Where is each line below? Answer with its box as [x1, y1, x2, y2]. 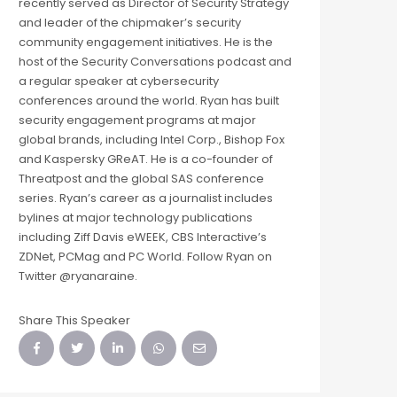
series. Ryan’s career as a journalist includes [19, 190, 273, 207]
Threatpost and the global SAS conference [19, 170, 264, 188]
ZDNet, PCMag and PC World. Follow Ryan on [19, 248, 272, 266]
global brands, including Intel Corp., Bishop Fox [19, 131, 284, 149]
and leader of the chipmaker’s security [19, 14, 241, 32]
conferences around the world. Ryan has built [19, 92, 279, 110]
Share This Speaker [19, 312, 130, 330]
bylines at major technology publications [19, 209, 253, 227]
